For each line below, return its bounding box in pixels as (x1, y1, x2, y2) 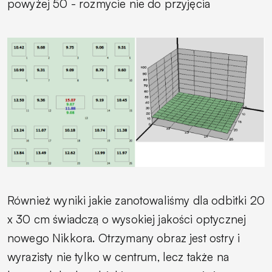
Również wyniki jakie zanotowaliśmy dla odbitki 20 (7, 193, 265, 208)
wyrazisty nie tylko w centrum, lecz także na (7, 250, 229, 265)
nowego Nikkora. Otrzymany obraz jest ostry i (7, 231, 240, 246)
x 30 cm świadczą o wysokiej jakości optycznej (7, 212, 246, 227)
